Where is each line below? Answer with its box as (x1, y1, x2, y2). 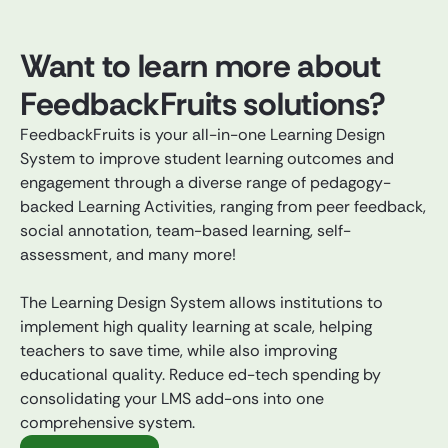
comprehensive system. (20, 412, 195, 434)
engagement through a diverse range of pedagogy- (20, 172, 391, 194)
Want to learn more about (20, 45, 381, 88)
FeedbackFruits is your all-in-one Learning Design (20, 124, 385, 146)
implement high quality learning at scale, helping (20, 316, 372, 338)
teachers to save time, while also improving (20, 340, 337, 362)
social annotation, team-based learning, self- (20, 220, 351, 242)
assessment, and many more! (20, 244, 236, 266)
